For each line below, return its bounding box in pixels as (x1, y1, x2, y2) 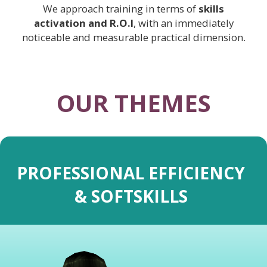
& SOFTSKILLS (74, 185, 188, 208)
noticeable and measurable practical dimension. (21, 30, 246, 44)
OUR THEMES (56, 86, 211, 120)
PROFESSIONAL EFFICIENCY (17, 162, 245, 185)
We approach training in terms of (43, 1, 198, 15)
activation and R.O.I (33, 15, 133, 30)
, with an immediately (133, 15, 234, 30)
